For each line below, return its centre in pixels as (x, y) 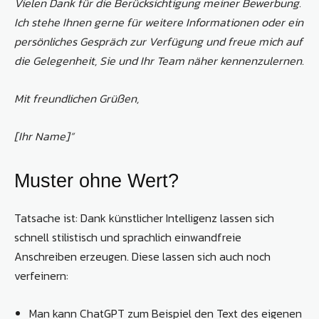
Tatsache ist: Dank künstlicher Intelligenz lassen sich (144, 218)
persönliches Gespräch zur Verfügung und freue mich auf (158, 42)
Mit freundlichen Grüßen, (77, 99)
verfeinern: (41, 276)
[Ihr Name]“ (44, 136)
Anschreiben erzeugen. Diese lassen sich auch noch (142, 257)
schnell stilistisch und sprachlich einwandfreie (128, 237)
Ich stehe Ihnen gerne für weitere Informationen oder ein (159, 22)
